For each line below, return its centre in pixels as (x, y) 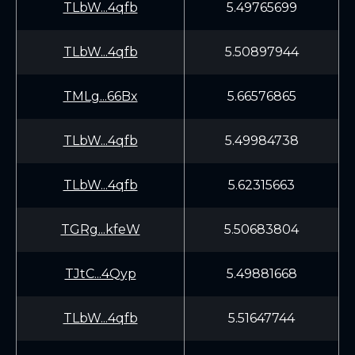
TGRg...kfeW (100, 229)
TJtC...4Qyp (100, 274)
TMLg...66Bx (100, 96)
